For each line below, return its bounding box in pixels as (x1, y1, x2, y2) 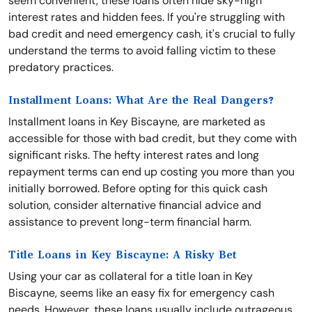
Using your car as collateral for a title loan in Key (8, 269, 253, 283)
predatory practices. (8, 60, 114, 75)
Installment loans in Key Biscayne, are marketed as (8, 114, 265, 129)
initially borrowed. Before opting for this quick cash (8, 181, 267, 196)
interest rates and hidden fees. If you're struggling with (8, 10, 285, 24)
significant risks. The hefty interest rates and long (8, 148, 259, 162)
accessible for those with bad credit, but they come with (8, 131, 297, 146)
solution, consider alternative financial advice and (8, 198, 261, 212)
